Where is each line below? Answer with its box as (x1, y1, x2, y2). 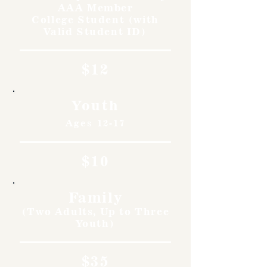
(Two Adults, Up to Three (21, 205, 170, 218)
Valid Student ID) (44, 25, 147, 38)
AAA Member (57, 1, 133, 14)
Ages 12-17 (65, 117, 126, 129)
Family (68, 188, 123, 206)
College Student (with (32, 13, 159, 26)
